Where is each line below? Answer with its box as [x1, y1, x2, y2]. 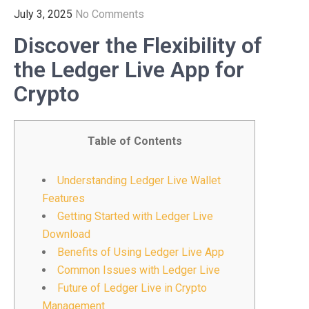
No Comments [75, 8, 144, 21]
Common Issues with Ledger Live [57, 263, 220, 277]
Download [42, 228, 90, 241]
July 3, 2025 [14, 8, 72, 21]
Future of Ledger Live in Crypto [57, 281, 207, 295]
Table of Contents [87, 134, 182, 148]
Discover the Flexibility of [14, 32, 262, 59]
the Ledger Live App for [14, 57, 244, 83]
